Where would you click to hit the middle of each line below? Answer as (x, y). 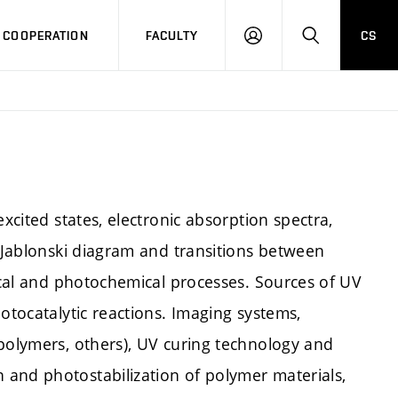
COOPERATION (46, 35)
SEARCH (334, 43)
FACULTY (172, 35)
